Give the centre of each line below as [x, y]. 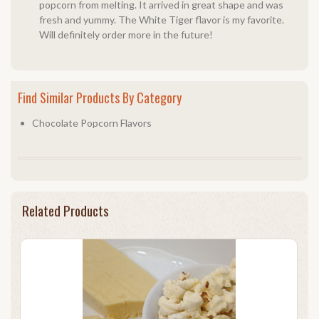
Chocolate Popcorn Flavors [92, 123]
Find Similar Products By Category [100, 98]
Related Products [66, 210]
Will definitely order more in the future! [126, 35]
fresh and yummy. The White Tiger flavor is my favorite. [162, 20]
